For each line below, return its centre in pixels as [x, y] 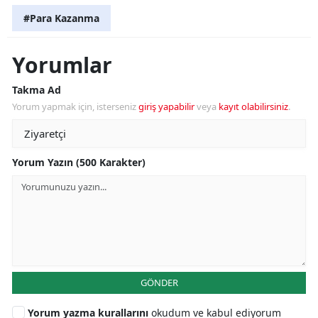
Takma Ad [37, 89]
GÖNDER [159, 282]
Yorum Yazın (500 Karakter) [79, 162]
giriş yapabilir [166, 106]
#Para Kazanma [61, 18]
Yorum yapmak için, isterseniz [75, 106]
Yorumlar [62, 65]
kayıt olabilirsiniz [253, 106]
